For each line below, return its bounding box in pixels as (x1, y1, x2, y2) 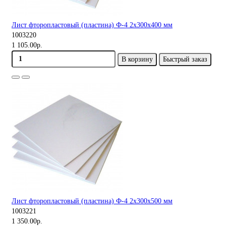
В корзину (122, 55, 153, 63)
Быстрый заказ (163, 55, 207, 63)
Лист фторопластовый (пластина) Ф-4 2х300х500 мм (12, 197, 173, 205)
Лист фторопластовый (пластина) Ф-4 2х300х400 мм (12, 21, 173, 29)
